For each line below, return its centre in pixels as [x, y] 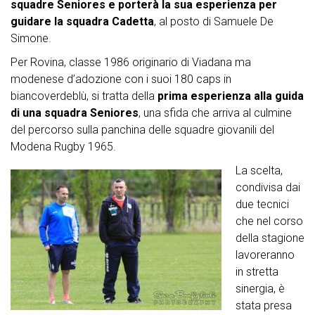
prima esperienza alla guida [231, 96]
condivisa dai [268, 188]
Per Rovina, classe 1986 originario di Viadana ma [131, 63]
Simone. [31, 39]
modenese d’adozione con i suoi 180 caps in [121, 79]
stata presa [264, 306]
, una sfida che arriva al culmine [215, 113]
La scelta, [259, 171]
